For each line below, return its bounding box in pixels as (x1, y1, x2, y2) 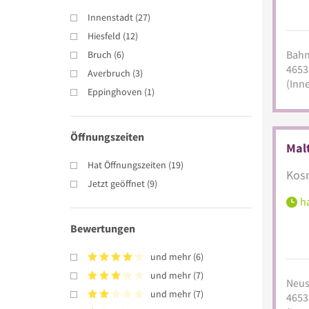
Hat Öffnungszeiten (88, 158, 166, 171)
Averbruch (88, 66, 130, 79)
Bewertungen (70, 221, 135, 235)
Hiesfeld (88, 29, 121, 42)
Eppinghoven (88, 85, 142, 98)
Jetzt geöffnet (88, 177, 145, 190)
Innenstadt (88, 10, 133, 23)
